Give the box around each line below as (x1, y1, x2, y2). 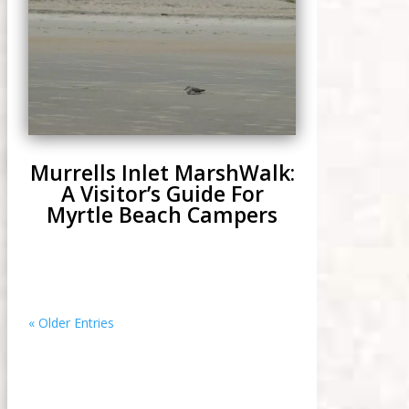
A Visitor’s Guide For (60, 178, 264, 208)
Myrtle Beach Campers (47, 199, 278, 229)
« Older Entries (28, 313, 115, 331)
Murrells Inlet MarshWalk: (29, 157, 295, 187)
